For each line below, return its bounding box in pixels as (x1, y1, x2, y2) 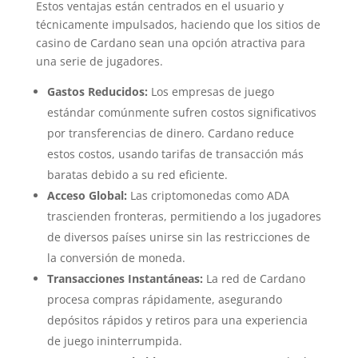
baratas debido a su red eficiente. (46, 167, 228, 182)
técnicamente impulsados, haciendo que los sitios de (35, 17, 320, 32)
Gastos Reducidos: (46, 84, 151, 99)
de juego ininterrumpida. (46, 333, 182, 348)
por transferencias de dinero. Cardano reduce (46, 125, 294, 141)
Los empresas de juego (150, 84, 274, 99)
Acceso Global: (46, 188, 127, 203)
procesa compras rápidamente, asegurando (46, 292, 282, 307)
